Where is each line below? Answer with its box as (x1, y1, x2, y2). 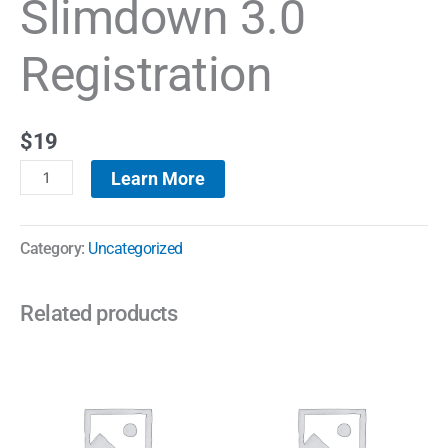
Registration (20, 45, 272, 103)
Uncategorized (88, 239, 183, 259)
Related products (20, 301, 177, 327)
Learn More (110, 168, 205, 190)
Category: (20, 239, 88, 259)
